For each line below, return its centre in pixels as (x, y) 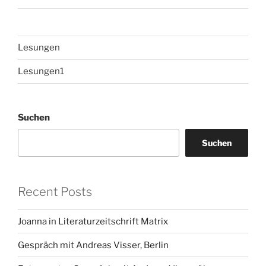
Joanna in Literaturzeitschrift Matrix (93, 221)
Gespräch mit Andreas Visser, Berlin (93, 245)
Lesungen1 (41, 72)
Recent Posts (55, 192)
